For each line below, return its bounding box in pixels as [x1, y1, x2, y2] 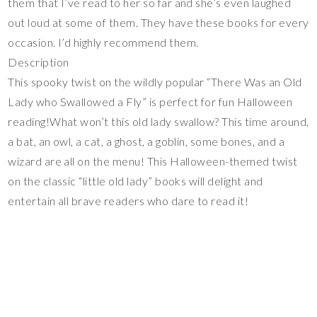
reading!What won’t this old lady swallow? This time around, [8, 115, 309, 129]
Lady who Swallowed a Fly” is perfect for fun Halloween [8, 95, 293, 109]
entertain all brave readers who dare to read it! [8, 194, 249, 208]
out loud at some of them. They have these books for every [8, 16, 309, 30]
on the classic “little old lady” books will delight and [8, 174, 263, 188]
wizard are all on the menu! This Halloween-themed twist [8, 154, 298, 168]
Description [8, 55, 69, 69]
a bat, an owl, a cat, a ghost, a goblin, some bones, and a [8, 134, 285, 149]
